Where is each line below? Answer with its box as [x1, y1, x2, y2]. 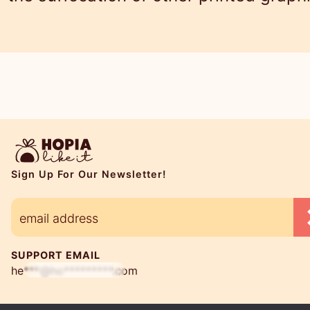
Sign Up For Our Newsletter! [11, 168, 166, 181]
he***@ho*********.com [11, 264, 138, 278]
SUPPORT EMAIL [11, 249, 100, 262]
